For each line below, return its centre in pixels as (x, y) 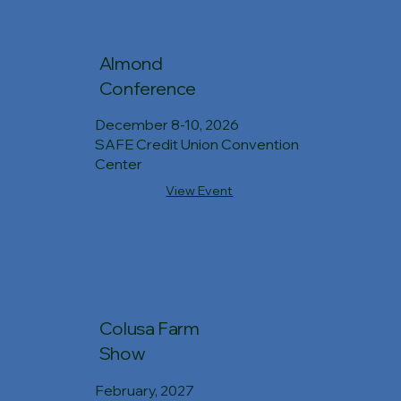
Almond (131, 63)
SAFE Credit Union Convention (197, 145)
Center (119, 164)
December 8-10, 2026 (167, 125)
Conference (147, 88)
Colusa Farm (149, 328)
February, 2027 (145, 390)
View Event (200, 191)
